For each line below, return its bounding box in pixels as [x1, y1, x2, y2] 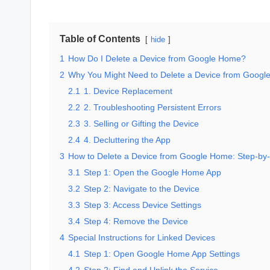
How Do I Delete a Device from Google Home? [68, 54, 246, 63]
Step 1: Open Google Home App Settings [84, 249, 240, 259]
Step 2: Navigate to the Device [84, 184, 199, 193]
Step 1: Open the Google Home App [84, 168, 221, 177]
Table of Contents [60, 34, 140, 44]
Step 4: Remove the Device [84, 216, 188, 226]
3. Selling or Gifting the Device [84, 119, 199, 128]
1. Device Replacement [84, 86, 172, 96]
